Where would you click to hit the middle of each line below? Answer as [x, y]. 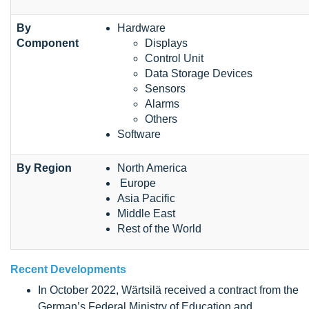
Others [161, 119]
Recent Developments [68, 270]
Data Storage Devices [199, 74]
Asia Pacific [146, 199]
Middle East [146, 214]
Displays [166, 43]
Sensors [165, 89]
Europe [137, 183]
